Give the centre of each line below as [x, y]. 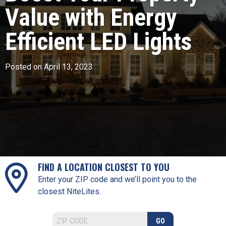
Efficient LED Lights [98, 42]
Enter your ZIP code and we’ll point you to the [117, 179]
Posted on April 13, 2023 [49, 67]
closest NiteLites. [69, 191]
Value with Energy [91, 18]
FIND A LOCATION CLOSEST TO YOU [104, 167]
